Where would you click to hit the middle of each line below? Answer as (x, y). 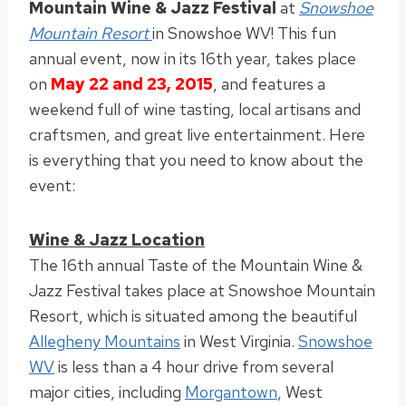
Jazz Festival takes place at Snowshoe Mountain (202, 290)
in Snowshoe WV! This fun (244, 33)
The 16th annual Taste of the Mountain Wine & (196, 265)
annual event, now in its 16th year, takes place (193, 58)
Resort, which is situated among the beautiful (193, 315)
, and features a (269, 83)
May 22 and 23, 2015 (132, 83)
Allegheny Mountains (105, 341)
